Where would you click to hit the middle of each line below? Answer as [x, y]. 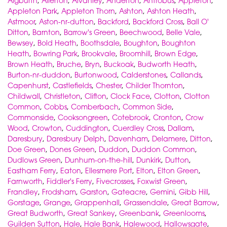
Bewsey [21, 43]
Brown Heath [30, 64]
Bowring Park [55, 54]
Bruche [69, 64]
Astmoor [21, 22]
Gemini [162, 192]
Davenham [128, 139]
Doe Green [27, 149]
